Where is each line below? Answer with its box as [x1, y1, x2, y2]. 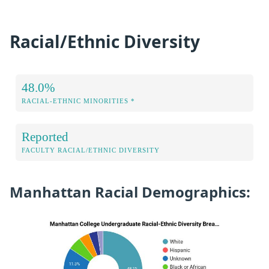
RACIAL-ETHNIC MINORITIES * [22, 97, 135, 105]
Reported [22, 130, 68, 144]
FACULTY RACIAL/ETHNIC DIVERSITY [22, 147, 160, 154]
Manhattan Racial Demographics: [10, 182, 250, 202]
